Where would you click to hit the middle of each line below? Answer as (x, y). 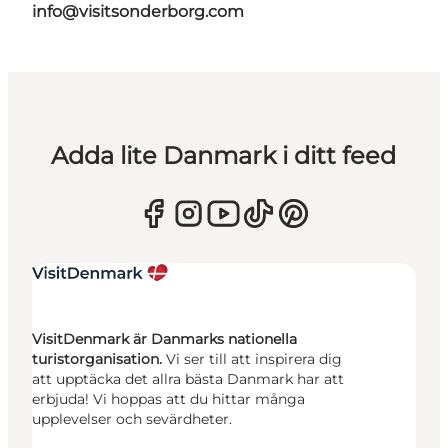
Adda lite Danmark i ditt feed (224, 156)
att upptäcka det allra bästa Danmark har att (188, 379)
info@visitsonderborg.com (138, 12)
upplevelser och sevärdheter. (132, 419)
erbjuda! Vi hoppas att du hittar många (168, 399)
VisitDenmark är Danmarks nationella (164, 339)
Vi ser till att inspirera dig (254, 359)
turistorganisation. (99, 359)
